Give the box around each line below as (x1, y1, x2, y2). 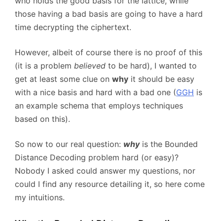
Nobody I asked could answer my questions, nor (15, 165, 195, 176)
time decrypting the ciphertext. (15, 22, 131, 32)
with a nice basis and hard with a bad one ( (15, 87, 176, 97)
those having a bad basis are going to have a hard (15, 8, 203, 19)
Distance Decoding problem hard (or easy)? (15, 152, 179, 162)
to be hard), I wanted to (106, 60, 197, 71)
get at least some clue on (15, 74, 112, 84)
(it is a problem (15, 60, 72, 71)
